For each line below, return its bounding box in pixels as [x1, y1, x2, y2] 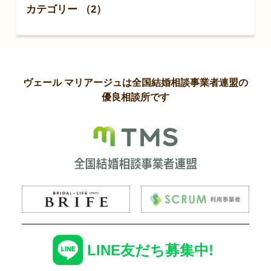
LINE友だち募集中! [87, 241, 214, 258]
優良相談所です [101, 91, 169, 102]
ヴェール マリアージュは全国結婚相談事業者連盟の [22, 77, 248, 88]
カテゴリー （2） [25, 3, 106, 15]
